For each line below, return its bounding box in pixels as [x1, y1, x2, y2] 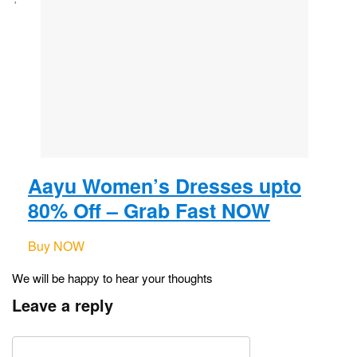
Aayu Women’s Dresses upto [28, 171, 301, 201]
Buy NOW [28, 237, 84, 256]
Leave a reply [12, 293, 113, 317]
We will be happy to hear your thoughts [12, 269, 213, 287]
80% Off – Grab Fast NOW [28, 196, 270, 226]
